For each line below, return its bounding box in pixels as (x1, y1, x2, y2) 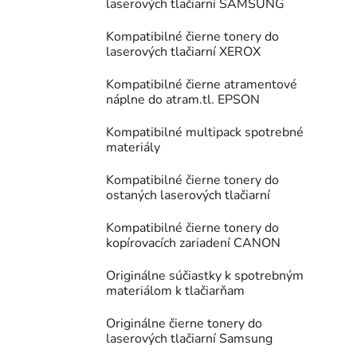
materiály (106, 139, 160, 157)
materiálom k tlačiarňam (106, 282, 245, 300)
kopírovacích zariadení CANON (106, 234, 280, 253)
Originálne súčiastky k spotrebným (106, 267, 304, 285)
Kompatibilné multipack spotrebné (106, 124, 304, 142)
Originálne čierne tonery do (106, 315, 262, 333)
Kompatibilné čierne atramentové (106, 76, 297, 94)
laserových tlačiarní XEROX (106, 43, 261, 61)
